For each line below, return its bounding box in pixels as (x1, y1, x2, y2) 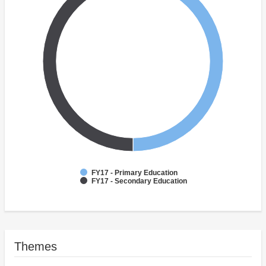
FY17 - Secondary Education (91, 177, 187, 186)
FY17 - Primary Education (91, 169, 178, 178)
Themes (14, 240, 57, 254)
